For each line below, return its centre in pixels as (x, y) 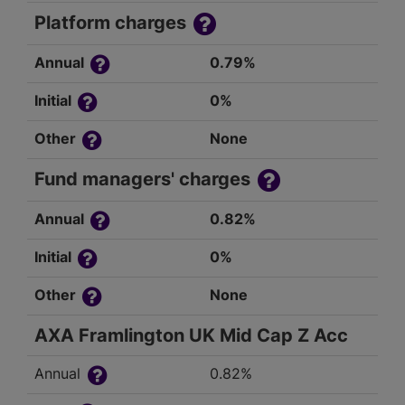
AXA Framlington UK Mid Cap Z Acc (191, 336)
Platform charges (113, 23)
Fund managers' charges (145, 179)
